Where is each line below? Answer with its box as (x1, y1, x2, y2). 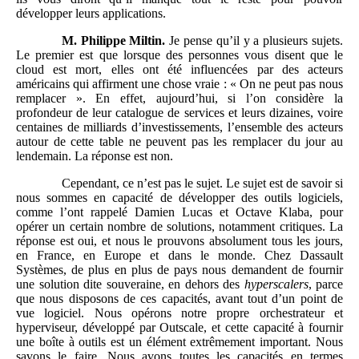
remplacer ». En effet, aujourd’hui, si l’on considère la (16, 91, 343, 106)
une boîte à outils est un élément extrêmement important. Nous (16, 335, 343, 349)
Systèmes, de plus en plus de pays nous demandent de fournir (16, 263, 343, 277)
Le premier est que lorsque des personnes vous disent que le (16, 48, 343, 63)
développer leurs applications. (16, 6, 166, 21)
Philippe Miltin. (80, 34, 170, 48)
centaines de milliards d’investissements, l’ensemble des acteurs (16, 120, 343, 135)
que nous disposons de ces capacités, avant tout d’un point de (16, 292, 343, 306)
